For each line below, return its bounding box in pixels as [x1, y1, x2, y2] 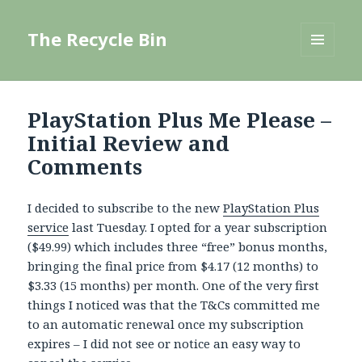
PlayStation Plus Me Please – [27, 105, 332, 135]
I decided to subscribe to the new [27, 200, 224, 217]
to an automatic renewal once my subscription [27, 316, 305, 333]
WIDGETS [301, 83, 348, 98]
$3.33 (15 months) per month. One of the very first [27, 277, 320, 294]
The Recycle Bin [27, 27, 168, 52]
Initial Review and [27, 128, 230, 158]
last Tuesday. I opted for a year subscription [69, 219, 328, 236]
